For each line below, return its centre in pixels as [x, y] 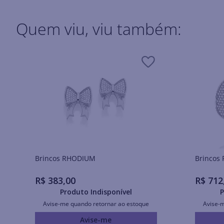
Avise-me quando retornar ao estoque [96, 203]
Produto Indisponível [96, 191]
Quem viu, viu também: [99, 29]
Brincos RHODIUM [78, 158]
